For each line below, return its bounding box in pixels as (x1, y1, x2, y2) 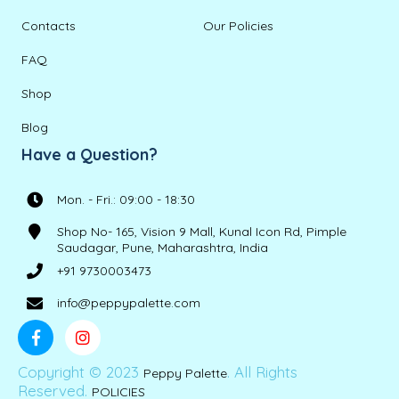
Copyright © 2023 (18, 362, 143, 381)
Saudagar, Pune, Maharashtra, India (57, 239, 269, 256)
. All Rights (227, 362, 297, 381)
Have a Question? (21, 143, 159, 165)
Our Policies (203, 17, 274, 34)
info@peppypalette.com (57, 294, 201, 311)
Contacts (21, 17, 77, 34)
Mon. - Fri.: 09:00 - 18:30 (57, 191, 196, 208)
